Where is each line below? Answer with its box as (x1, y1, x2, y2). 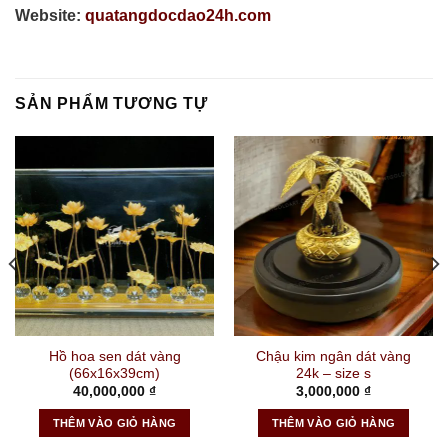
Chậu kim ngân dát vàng (256, 348, 411, 364)
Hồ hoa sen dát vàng (48, 348, 181, 364)
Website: (15, 6, 81, 24)
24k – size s (296, 365, 371, 381)
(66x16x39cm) (69, 365, 160, 381)
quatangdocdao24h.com (81, 6, 271, 24)
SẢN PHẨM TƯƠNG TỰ (15, 95, 208, 113)
